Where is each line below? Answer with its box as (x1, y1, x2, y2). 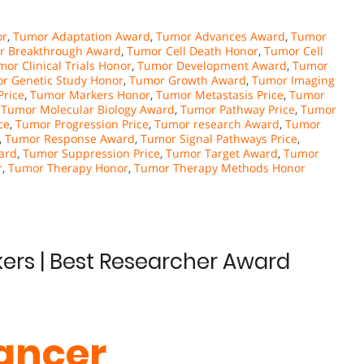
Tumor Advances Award (156, 28, 285, 45)
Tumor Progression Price (15, 116, 149, 132)
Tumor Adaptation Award (13, 28, 150, 45)
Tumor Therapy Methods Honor (134, 160, 305, 176)
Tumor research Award (154, 116, 279, 132)
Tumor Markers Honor (30, 87, 150, 103)
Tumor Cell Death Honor (127, 43, 258, 59)
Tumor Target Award (166, 145, 278, 162)
